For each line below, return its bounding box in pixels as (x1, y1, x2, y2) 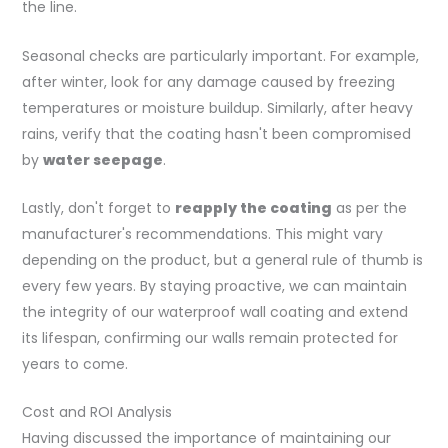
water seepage (42, 149, 163, 170)
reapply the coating (174, 198, 332, 219)
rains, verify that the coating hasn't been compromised (21, 123, 411, 144)
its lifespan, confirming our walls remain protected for (21, 328, 398, 349)
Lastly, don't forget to (21, 198, 175, 219)
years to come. (21, 354, 128, 375)
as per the (331, 198, 407, 219)
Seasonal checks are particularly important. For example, (21, 45, 419, 66)
